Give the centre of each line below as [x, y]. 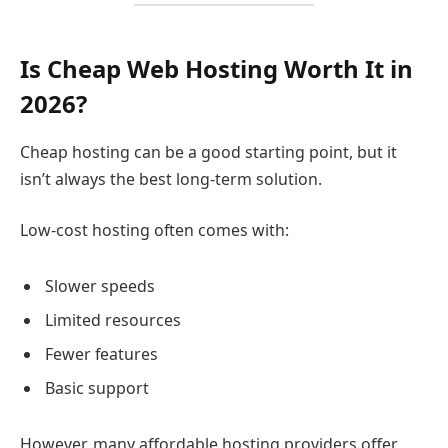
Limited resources [113, 320]
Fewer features [101, 354]
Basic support [97, 388]
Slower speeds [100, 286]
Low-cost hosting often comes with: [154, 230]
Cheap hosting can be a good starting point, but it [208, 151]
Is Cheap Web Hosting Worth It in [216, 68]
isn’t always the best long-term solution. [171, 178]
